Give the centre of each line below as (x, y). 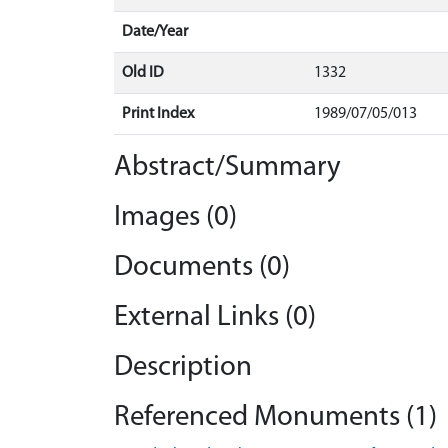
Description (183, 367)
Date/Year (155, 32)
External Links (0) (215, 317)
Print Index (158, 114)
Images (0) (175, 217)
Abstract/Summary (227, 167)
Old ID (143, 73)
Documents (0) (202, 267)
